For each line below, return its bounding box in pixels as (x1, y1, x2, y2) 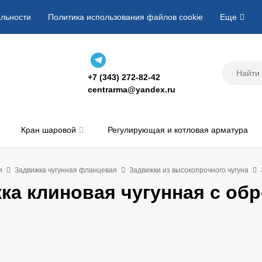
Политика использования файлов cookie (48, 12, 203, 22)
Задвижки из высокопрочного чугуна (129, 166, 249, 174)
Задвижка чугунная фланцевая (15, 166, 117, 174)
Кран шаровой (21, 125, 76, 135)
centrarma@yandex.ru (88, 85, 176, 94)
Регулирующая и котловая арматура (108, 125, 248, 135)
